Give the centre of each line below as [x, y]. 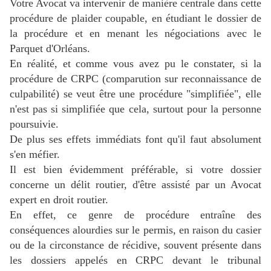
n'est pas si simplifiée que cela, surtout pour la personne [135, 109]
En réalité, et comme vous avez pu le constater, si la [135, 64]
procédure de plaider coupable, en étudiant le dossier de [135, 18]
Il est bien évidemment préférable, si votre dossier [135, 170]
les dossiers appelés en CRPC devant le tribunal [135, 260]
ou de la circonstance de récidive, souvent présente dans [135, 245]
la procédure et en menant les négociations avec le [135, 34]
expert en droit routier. [59, 200]
